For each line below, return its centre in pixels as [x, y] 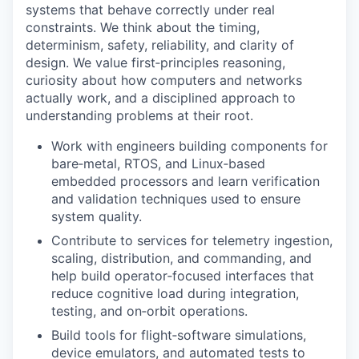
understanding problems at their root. [139, 115]
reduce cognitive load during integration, [175, 293]
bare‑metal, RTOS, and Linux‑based [158, 163]
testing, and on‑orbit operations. [149, 311]
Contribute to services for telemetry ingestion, [192, 240]
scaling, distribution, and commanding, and [182, 258]
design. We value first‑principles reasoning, [155, 62]
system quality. [97, 216]
